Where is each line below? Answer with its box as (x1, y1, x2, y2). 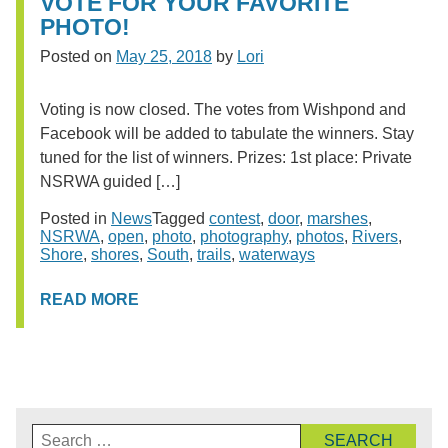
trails (197, 246, 231, 263)
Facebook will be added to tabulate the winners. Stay (40, 125, 414, 142)
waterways (239, 246, 315, 263)
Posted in (40, 210, 111, 227)
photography (200, 228, 288, 245)
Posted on (40, 48, 116, 65)
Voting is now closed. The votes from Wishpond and (40, 101, 406, 118)
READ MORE (40, 291, 139, 308)
